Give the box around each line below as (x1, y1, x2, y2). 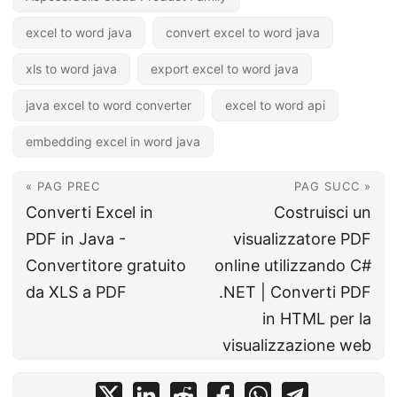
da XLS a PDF (26, 282, 127, 301)
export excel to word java (151, 60, 299, 76)
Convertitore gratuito (26, 255, 186, 275)
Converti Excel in (26, 202, 153, 222)
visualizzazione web (222, 335, 371, 354)
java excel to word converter (26, 97, 191, 113)
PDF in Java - (26, 229, 126, 248)
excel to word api (225, 97, 325, 113)
